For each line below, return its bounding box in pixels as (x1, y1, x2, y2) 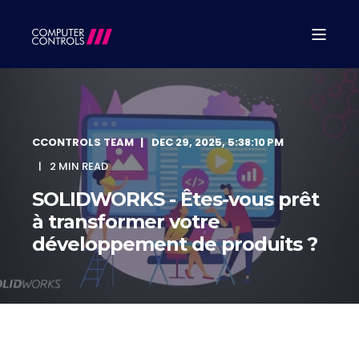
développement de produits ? (32, 232, 317, 256)
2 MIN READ (50, 159, 108, 174)
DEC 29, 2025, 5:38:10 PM (151, 135, 284, 150)
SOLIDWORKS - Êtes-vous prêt (32, 188, 319, 211)
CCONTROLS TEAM (32, 135, 134, 150)
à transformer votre (32, 210, 220, 233)
